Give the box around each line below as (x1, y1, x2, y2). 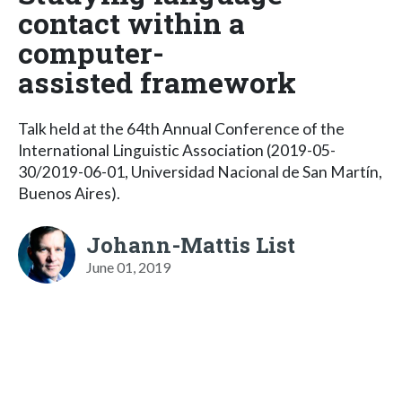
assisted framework (18, 62, 296, 101)
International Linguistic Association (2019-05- (18, 140, 336, 160)
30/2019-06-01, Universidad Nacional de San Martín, (18, 162, 382, 181)
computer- (18, 32, 164, 72)
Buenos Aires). (18, 183, 120, 203)
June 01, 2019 (86, 258, 170, 275)
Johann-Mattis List (86, 230, 295, 259)
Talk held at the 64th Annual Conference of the (18, 118, 345, 138)
